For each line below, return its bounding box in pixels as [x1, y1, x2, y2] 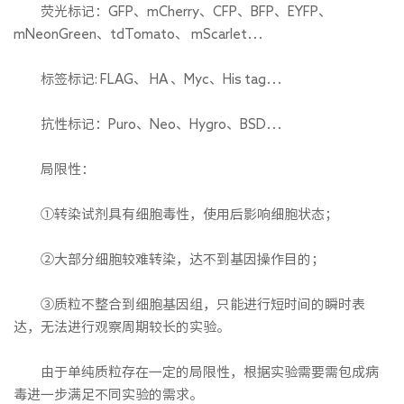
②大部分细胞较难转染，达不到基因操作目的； [14, 252, 325, 266]
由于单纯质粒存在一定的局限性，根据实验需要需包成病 [14, 364, 379, 379]
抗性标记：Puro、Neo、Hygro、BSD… [14, 116, 281, 131]
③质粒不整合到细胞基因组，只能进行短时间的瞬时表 [14, 297, 365, 311]
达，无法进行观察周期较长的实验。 [14, 319, 230, 334]
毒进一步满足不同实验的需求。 [14, 387, 203, 401]
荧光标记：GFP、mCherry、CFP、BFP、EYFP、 [14, 4, 332, 18]
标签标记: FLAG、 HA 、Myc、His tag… [14, 71, 281, 86]
